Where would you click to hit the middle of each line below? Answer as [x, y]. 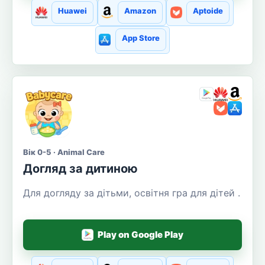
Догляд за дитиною [80, 168]
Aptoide [208, 11]
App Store [140, 38]
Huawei [73, 11]
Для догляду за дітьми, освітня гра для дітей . [132, 193]
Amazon [140, 11]
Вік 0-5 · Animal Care [64, 152]
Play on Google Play [141, 235]
